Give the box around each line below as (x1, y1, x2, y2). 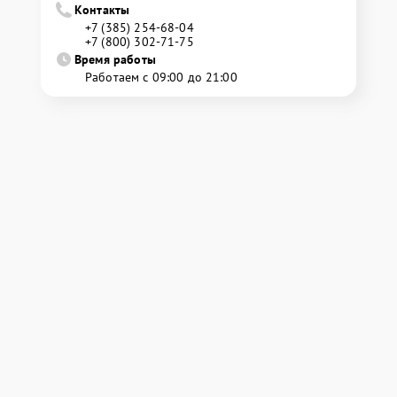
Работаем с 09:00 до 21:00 (85, 69, 237, 85)
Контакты (74, 2, 130, 18)
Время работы (74, 51, 156, 67)
